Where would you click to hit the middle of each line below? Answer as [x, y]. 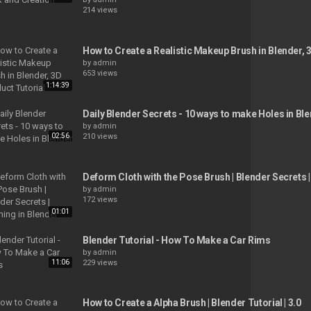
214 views [100, 10]
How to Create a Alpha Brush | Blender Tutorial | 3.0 [192, 303]
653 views [100, 74]
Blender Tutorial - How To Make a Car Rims [176, 240]
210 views [100, 136]
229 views [100, 262]
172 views [100, 199]
